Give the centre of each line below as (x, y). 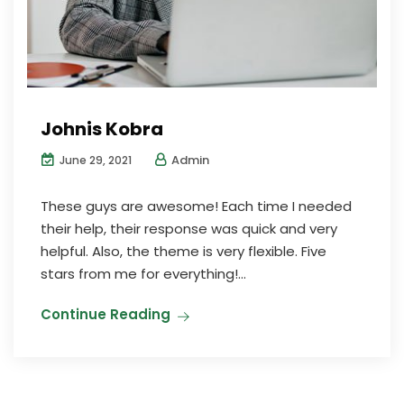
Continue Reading (106, 314)
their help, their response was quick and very (189, 229)
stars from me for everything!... (143, 274)
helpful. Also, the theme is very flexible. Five (184, 251)
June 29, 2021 (94, 160)
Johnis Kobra (102, 129)
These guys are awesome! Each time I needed (196, 206)
